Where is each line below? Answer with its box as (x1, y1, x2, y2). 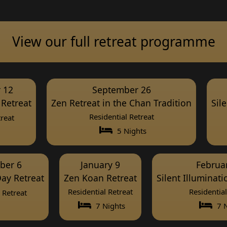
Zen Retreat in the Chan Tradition (51, 96, 192, 109)
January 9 (81, 158, 120, 171)
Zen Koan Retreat (64, 171, 137, 184)
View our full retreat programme (12, 32, 215, 51)
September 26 (92, 83, 151, 96)
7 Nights (94, 200, 125, 211)
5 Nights (115, 125, 146, 136)
